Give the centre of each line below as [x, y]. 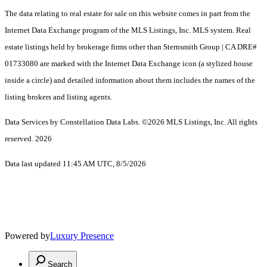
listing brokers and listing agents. [58, 97]
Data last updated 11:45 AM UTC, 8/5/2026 [75, 164]
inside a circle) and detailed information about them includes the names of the [130, 80]
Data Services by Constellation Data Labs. [73, 122]
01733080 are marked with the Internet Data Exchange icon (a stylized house [129, 64]
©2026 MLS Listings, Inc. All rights [200, 122]
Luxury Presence [82, 236]
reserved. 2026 [28, 139]
